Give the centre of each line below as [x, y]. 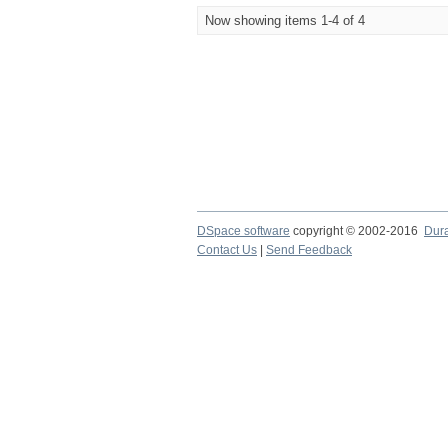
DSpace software [243, 231]
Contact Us [227, 250]
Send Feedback [309, 250]
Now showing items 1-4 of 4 [285, 20]
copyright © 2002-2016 [357, 231]
